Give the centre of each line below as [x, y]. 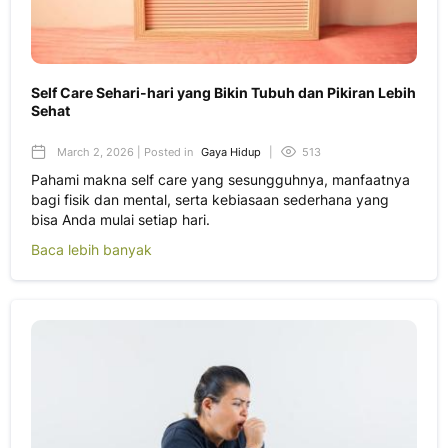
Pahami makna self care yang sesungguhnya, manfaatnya [220, 179]
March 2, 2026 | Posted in [125, 151]
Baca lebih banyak [91, 249]
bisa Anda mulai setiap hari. [120, 219]
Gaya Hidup [231, 151]
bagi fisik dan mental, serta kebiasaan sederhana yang [210, 199]
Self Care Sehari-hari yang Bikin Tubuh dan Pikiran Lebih [223, 92]
